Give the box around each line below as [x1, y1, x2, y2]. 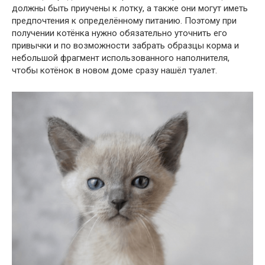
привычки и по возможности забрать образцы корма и [12, 40, 239, 51]
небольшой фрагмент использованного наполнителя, [12, 52, 230, 63]
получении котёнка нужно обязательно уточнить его [12, 27, 227, 38]
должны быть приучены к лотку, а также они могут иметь [12, 2, 248, 14]
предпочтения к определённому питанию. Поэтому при [12, 15, 237, 26]
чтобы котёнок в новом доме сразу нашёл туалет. [12, 64, 217, 76]
